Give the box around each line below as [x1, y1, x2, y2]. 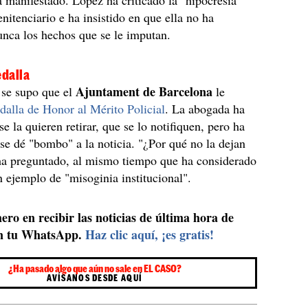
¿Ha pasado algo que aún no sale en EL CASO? [8, 263, 181, 274]
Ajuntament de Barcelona [76, 82, 213, 100]
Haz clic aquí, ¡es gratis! [85, 225, 214, 243]
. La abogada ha [165, 100, 245, 117]
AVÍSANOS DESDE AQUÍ [47, 273, 143, 283]
